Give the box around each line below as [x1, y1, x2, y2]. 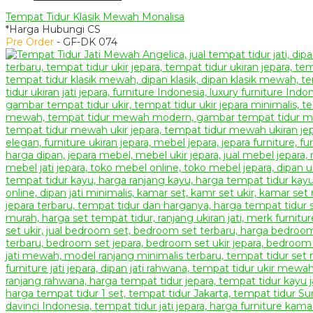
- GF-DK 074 [54, 36, 117, 49]
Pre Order [6, 36, 54, 49]
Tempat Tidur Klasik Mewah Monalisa [6, 10, 184, 24]
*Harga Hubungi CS [6, 23, 101, 36]
